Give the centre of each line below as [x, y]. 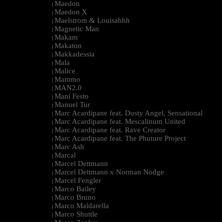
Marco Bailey [75, 189]
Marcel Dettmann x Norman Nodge [109, 172]
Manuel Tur [72, 105]
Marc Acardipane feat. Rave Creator [110, 130]
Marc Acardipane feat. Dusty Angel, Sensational [129, 113]
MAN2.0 [68, 88]
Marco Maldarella [82, 206]
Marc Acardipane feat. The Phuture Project [120, 139]
